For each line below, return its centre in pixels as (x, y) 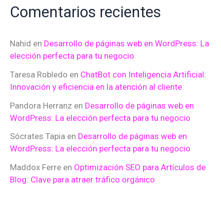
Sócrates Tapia (37, 136)
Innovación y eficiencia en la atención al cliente (96, 87)
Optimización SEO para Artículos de (140, 167)
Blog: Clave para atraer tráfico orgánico (82, 180)
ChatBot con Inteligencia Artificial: (143, 74)
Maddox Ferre (36, 167)
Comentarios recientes (85, 12)
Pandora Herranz (41, 105)
